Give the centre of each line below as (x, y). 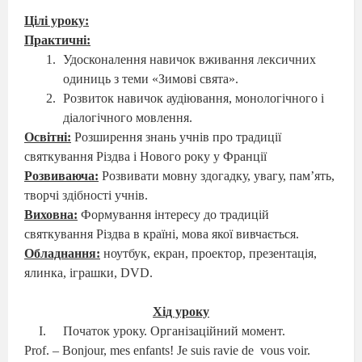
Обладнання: (62, 253)
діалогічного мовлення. (127, 118)
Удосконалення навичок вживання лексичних (189, 59)
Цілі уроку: (57, 21)
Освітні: (48, 137)
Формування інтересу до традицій (173, 215)
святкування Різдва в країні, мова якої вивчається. (162, 234)
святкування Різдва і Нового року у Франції (145, 156)
